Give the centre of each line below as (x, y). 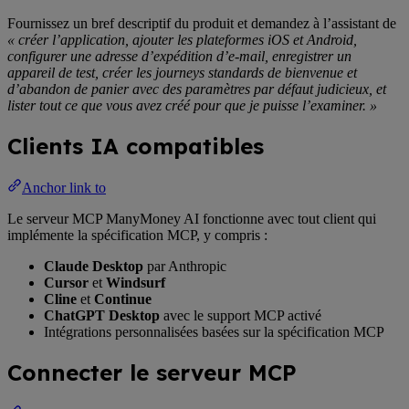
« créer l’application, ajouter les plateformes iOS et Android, (182, 40)
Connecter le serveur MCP (152, 373)
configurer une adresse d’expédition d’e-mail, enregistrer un (179, 57)
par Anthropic (185, 267)
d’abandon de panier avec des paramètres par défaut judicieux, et (197, 89)
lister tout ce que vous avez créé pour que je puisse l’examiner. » (192, 106)
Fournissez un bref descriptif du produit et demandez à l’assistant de (202, 24)
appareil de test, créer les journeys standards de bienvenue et (182, 73)
